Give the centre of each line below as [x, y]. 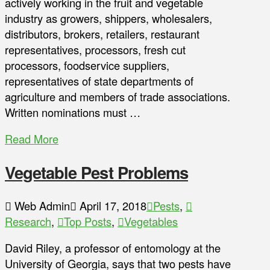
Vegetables [151, 221]
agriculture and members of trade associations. [118, 97]
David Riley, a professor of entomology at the [113, 248]
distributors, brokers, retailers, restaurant [102, 34]
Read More [32, 139]
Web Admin [41, 205]
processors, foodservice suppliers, [87, 65]
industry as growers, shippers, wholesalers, [108, 18]
